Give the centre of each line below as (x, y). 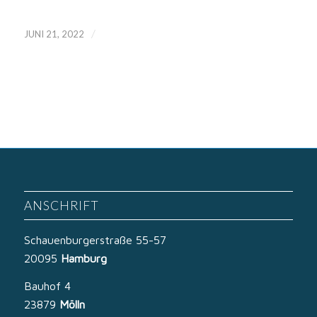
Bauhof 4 (47, 286)
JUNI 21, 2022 (54, 34)
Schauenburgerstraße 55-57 (95, 240)
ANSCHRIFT (61, 205)
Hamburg (83, 258)
